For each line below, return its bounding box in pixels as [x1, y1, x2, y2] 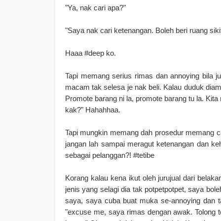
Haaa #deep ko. [65, 48, 116, 57]
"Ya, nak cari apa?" [65, 3, 126, 12]
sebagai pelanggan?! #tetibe [65, 150, 154, 159]
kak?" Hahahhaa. [65, 105, 120, 114]
